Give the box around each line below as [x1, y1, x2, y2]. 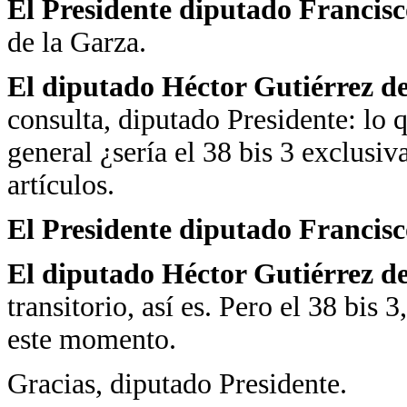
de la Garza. [7, 26, 146, 58]
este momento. [7, 323, 176, 355]
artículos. [7, 169, 114, 201]
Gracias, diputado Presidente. [7, 368, 347, 400]
